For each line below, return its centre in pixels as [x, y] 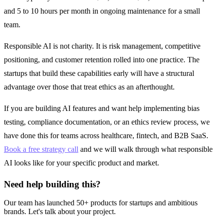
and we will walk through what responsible [145, 149]
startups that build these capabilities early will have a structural [99, 73]
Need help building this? [52, 184]
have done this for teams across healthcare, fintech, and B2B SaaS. [106, 135]
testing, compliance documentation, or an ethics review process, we [107, 122]
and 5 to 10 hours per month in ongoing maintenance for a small [102, 11]
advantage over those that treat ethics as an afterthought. [89, 87]
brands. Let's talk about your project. [60, 212]
